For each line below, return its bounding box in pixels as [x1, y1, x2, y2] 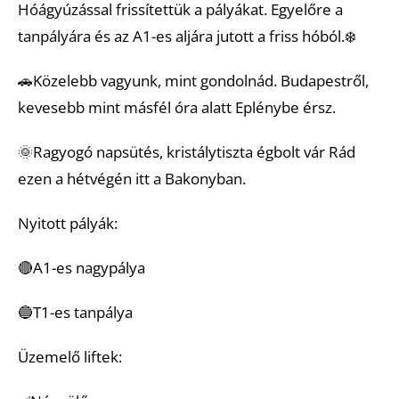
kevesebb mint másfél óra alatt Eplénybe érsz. [18, 96, 336, 118]
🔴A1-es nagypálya [18, 256, 145, 278]
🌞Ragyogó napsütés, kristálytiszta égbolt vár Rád [18, 141, 355, 162]
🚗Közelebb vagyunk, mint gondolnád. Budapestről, [18, 69, 369, 91]
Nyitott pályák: [18, 212, 118, 233]
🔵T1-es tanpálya [18, 301, 133, 322]
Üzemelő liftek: [18, 346, 122, 367]
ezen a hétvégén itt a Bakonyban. [18, 167, 246, 189]
